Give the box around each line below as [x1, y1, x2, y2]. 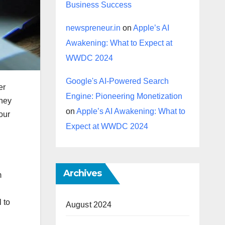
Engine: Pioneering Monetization [65, 92, 182, 100]
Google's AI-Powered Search [65, 77, 169, 85]
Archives [63, 168, 102, 179]
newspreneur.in [65, 24, 121, 32]
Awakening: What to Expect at [65, 39, 172, 47]
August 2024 [65, 200, 112, 209]
